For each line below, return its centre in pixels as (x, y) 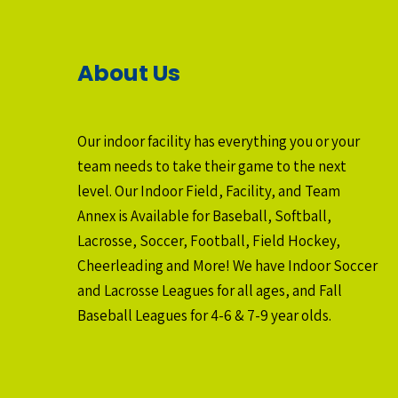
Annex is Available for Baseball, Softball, (204, 215)
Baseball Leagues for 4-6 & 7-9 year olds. (204, 315)
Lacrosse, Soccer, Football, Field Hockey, (209, 240)
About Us (129, 73)
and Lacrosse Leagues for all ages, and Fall (210, 290)
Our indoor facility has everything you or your (219, 141)
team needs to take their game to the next (212, 166)
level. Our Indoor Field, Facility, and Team (209, 191)
